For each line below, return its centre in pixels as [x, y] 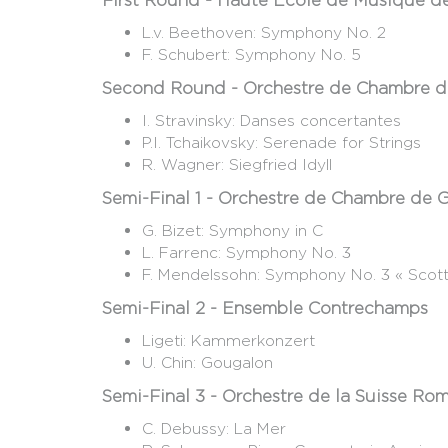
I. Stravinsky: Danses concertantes [271, 121]
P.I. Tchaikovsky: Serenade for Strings [281, 143]
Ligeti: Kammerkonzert [231, 341]
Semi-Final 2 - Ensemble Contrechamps [265, 308]
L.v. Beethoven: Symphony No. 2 [264, 33]
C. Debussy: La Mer [214, 429]
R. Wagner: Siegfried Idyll [237, 165]
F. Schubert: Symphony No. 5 [251, 55]
